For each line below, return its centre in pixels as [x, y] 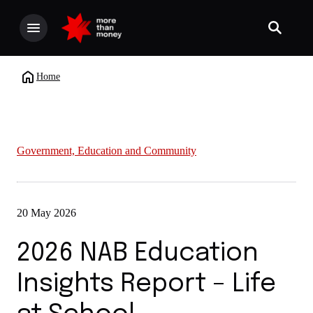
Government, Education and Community [107, 151]
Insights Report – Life [146, 284]
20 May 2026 [46, 213]
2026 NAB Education [138, 254]
